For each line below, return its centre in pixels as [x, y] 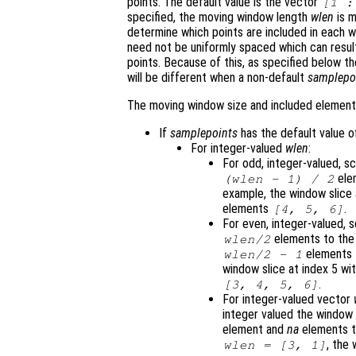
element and [255, 330]
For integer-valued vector [288, 300]
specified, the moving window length [219, 17]
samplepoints [204, 133]
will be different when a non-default [217, 78]
